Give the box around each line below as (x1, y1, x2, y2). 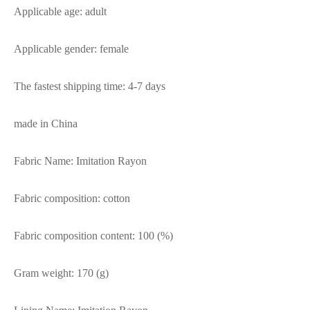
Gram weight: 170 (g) (14, 267, 109, 280)
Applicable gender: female (14, 43, 129, 55)
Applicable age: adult (14, 6, 107, 18)
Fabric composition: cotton (14, 192, 130, 205)
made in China (14, 118, 77, 130)
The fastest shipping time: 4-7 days (14, 80, 165, 93)
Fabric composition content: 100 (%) (14, 230, 173, 242)
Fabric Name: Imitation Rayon (14, 155, 147, 167)
